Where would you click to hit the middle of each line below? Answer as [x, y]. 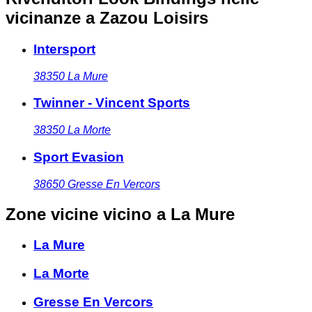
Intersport [64, 49]
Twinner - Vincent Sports [112, 103]
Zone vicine [52, 214]
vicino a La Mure [169, 214]
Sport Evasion [79, 157]
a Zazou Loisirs [147, 18]
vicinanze [43, 18]
